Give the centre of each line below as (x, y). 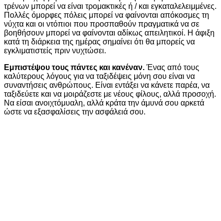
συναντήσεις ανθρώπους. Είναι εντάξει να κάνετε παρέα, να (107, 85)
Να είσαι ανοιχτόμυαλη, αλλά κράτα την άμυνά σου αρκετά (104, 103)
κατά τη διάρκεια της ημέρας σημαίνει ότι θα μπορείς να (99, 42)
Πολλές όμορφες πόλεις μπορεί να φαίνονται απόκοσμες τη (107, 15)
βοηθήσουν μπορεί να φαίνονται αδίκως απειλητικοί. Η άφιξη (109, 33)
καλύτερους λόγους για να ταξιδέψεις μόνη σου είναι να (99, 76)
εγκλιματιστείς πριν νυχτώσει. (55, 51)
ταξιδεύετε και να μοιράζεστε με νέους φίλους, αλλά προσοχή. (110, 94)
